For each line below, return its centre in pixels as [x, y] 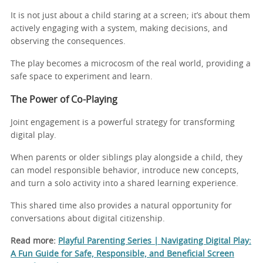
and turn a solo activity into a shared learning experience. [124, 183]
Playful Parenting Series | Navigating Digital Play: [155, 241]
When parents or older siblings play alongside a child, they [127, 158]
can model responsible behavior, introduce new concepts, [125, 171]
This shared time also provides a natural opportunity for [121, 206]
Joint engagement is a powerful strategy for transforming [123, 122]
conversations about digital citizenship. [88, 219]
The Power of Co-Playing [64, 100]
